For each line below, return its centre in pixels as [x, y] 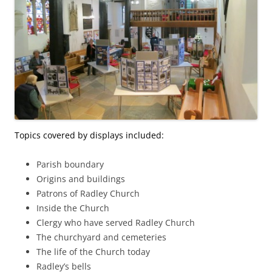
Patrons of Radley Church [88, 194]
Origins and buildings [81, 179]
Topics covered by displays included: [89, 135]
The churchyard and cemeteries [101, 237]
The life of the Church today [93, 252]
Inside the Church [73, 208]
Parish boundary [70, 165]
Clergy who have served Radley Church [116, 223]
